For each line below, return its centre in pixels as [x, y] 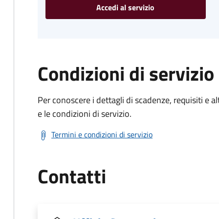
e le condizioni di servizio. [85, 114]
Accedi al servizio [126, 7]
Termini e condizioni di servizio [102, 134]
